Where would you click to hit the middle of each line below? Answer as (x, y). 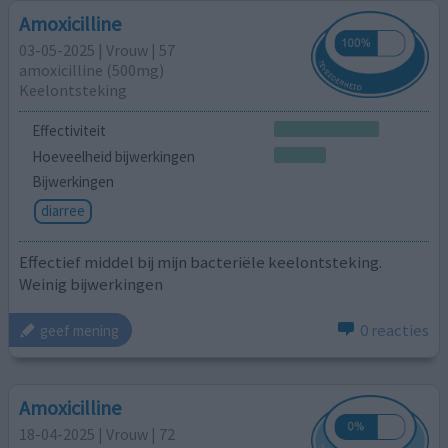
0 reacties (394, 330)
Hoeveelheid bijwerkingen (113, 156)
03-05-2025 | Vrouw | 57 (97, 50)
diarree (62, 211)
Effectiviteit (68, 130)
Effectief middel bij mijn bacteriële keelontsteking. (201, 261)
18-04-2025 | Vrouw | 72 (97, 433)
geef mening (80, 330)
